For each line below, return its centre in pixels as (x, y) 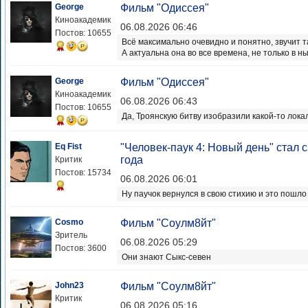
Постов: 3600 (81, 249)
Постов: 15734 (83, 173)
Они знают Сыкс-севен (166, 257)
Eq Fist (68, 147)
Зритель (71, 235)
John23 (69, 286)
